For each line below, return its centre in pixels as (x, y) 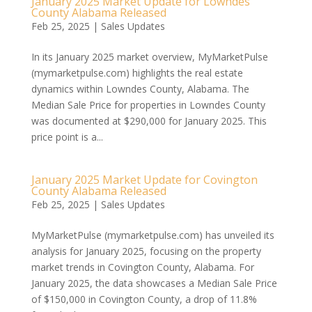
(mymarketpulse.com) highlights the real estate (137, 73)
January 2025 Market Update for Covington (144, 180)
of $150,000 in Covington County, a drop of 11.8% (144, 299)
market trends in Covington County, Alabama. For (142, 267)
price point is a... (67, 137)
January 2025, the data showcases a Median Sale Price (154, 283)
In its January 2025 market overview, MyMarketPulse (149, 57)
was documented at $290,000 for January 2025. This (149, 121)
